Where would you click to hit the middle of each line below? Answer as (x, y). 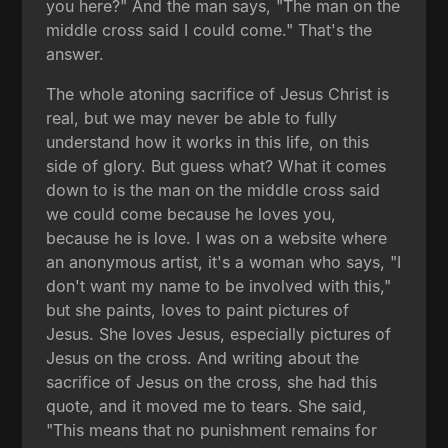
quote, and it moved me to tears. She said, (207, 405)
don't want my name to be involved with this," (219, 285)
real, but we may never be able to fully (192, 117)
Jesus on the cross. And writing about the (203, 357)
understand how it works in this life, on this (208, 141)
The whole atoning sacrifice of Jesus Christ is (218, 93)
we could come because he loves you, (191, 213)
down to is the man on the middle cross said (213, 189)
